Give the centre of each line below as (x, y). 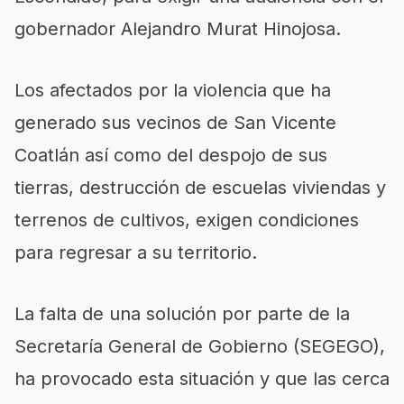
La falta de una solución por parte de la (182, 313)
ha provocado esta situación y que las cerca (202, 378)
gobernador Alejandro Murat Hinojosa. (178, 28)
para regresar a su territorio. (136, 252)
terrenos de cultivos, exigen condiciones (187, 220)
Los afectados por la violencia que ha (173, 90)
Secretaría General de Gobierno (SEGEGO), (200, 346)
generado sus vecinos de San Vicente (175, 122)
